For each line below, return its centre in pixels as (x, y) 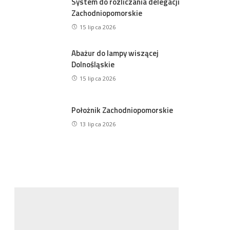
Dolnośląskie (93, 64)
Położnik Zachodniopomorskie (122, 110)
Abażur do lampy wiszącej (115, 53)
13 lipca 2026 (98, 124)
